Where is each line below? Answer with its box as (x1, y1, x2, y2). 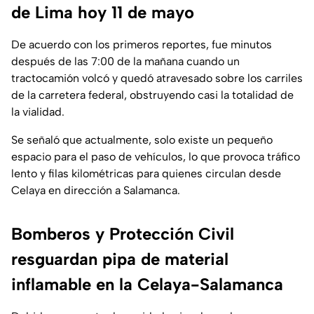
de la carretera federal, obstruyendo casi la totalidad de (11, 88, 294, 102)
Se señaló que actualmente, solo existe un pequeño (11, 133, 273, 147)
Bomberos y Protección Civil (11, 224, 234, 245)
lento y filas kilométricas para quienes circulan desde (11, 167, 281, 181)
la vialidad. (11, 105, 64, 119)
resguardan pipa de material (11, 249, 228, 270)
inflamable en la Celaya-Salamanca (11, 274, 283, 295)
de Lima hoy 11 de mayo (11, 2, 194, 23)
